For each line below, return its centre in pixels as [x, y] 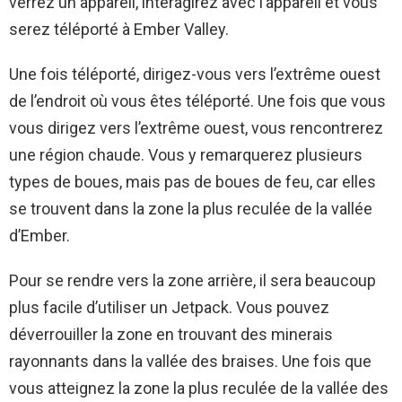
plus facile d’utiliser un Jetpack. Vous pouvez [169, 307]
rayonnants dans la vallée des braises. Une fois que [190, 361]
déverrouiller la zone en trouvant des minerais [171, 334]
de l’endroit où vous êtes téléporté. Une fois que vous [197, 100]
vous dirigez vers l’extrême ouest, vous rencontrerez [196, 127]
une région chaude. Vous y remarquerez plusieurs [186, 154]
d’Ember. [39, 235]
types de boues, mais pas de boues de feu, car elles [192, 181]
